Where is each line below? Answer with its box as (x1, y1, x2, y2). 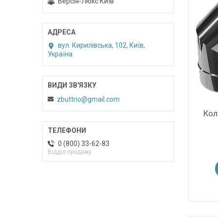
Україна (48, 50, 73, 58)
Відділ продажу (48, 148, 91, 155)
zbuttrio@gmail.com (57, 95, 120, 103)
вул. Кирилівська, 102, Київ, (58, 41, 145, 50)
